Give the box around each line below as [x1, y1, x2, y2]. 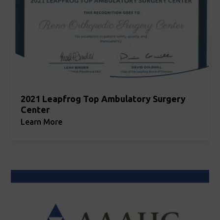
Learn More [21, 117, 63, 127]
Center [21, 105, 50, 115]
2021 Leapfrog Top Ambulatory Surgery [21, 94, 186, 104]
